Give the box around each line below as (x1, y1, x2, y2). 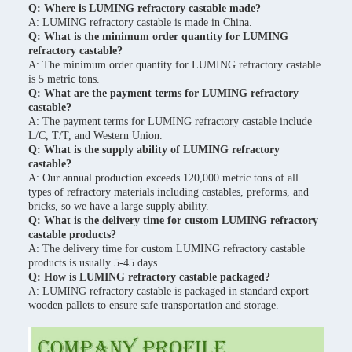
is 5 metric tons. (28, 73, 100, 85)
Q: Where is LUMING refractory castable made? (28, 2, 261, 14)
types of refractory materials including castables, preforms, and (28, 186, 309, 198)
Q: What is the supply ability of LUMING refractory (28, 144, 280, 156)
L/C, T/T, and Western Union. (28, 130, 163, 141)
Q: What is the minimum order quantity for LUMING (28, 31, 288, 42)
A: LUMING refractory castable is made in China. (28, 16, 252, 28)
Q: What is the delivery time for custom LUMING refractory (28, 214, 318, 226)
